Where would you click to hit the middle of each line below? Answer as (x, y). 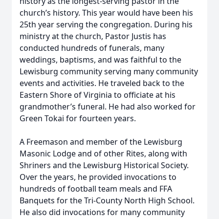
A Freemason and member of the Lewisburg (101, 142)
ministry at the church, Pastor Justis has (93, 36)
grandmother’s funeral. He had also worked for (108, 107)
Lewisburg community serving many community (109, 71)
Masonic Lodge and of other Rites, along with (103, 153)
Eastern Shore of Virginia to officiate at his (98, 95)
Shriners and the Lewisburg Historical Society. (104, 165)
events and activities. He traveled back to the (102, 83)
